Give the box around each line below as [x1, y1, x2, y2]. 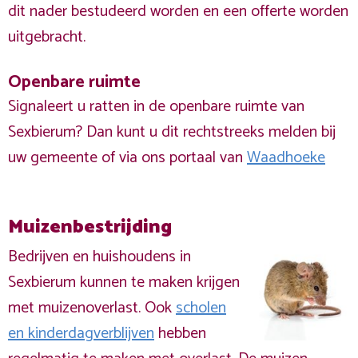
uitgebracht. [8, 24, 86, 50]
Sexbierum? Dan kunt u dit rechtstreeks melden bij [8, 119, 336, 145]
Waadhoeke [247, 145, 325, 171]
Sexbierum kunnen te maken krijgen [8, 269, 240, 296]
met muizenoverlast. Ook [8, 295, 176, 321]
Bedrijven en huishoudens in [8, 244, 191, 270]
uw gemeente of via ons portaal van [8, 145, 247, 171]
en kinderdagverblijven [8, 320, 154, 347]
